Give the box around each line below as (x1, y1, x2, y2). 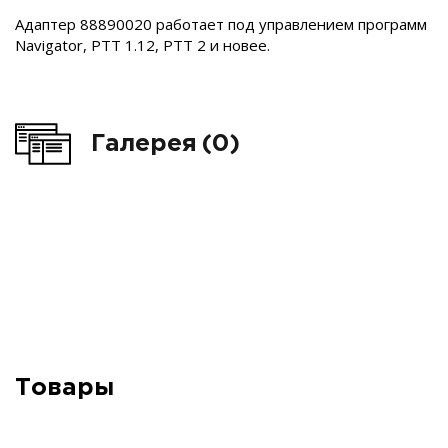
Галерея (91, 132, 197, 155)
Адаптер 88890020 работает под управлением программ (15, 14, 427, 34)
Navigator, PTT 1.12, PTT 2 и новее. (15, 35, 270, 55)
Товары (15, 377, 114, 399)
